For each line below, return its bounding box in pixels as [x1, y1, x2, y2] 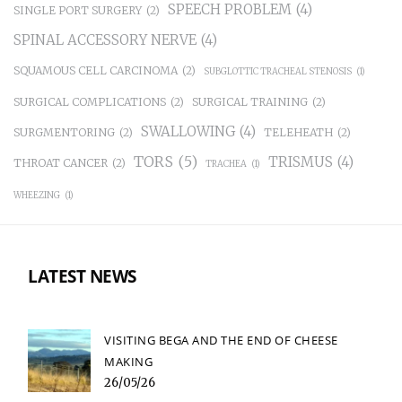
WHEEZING [13, 190, 60, 202]
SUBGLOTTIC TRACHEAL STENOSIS [204, 66, 352, 78]
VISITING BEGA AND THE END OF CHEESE [104, 332, 338, 349]
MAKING [104, 354, 153, 371]
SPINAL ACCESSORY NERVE [13, 31, 197, 49]
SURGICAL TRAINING [192, 95, 308, 109]
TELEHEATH [264, 126, 333, 140]
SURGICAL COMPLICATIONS [13, 95, 166, 109]
